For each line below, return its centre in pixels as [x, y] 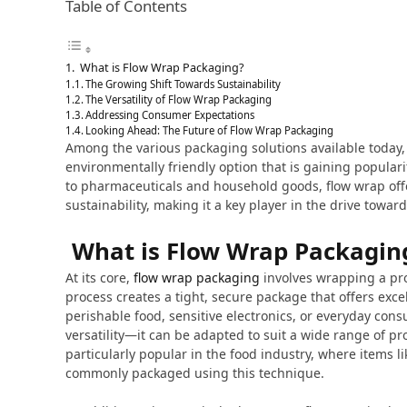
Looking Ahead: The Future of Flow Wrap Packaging [210, 130]
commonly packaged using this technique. [195, 373]
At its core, [99, 278]
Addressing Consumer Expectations [170, 115]
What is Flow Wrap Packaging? [160, 67]
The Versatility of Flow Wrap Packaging [179, 99]
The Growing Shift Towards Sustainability [184, 84]
